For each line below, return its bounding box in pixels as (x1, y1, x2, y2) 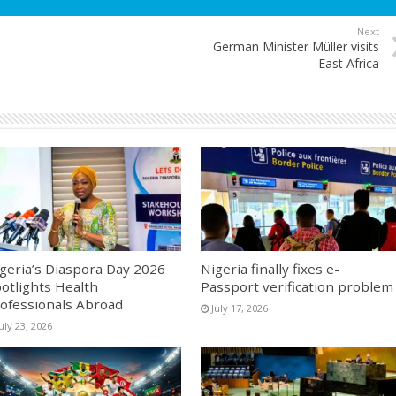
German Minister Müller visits (213, 37, 379, 55)
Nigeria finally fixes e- (200, 260, 339, 278)
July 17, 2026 (210, 301, 268, 316)
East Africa (318, 54, 379, 72)
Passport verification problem (200, 278, 393, 296)
